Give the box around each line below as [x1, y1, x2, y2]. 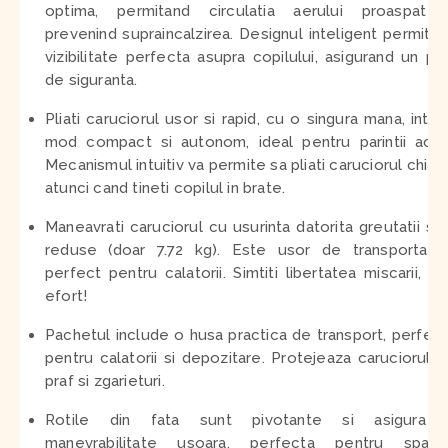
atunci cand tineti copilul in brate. [45, 178, 286, 197]
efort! [45, 286, 88, 305]
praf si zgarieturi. [45, 371, 165, 390]
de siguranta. [45, 70, 138, 89]
